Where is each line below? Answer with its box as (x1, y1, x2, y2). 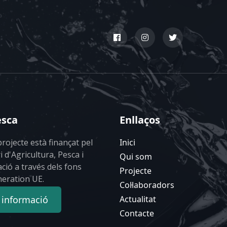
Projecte (120, 165, 152, 176)
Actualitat (120, 194, 156, 205)
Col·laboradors (120, 179, 174, 191)
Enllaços (120, 113, 160, 127)
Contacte (120, 208, 154, 219)
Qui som (120, 151, 152, 162)
